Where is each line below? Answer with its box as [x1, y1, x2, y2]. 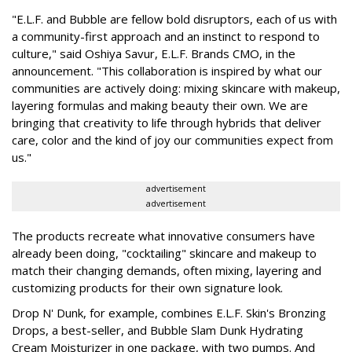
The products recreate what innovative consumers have [12, 228, 315, 244]
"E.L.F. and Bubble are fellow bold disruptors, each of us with [12, 11, 337, 27]
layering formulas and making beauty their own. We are [12, 97, 308, 114]
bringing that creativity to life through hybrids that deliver [12, 115, 321, 131]
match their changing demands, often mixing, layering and [12, 262, 321, 279]
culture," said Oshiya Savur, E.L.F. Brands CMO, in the [12, 46, 295, 62]
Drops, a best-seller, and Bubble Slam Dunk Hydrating [12, 322, 303, 339]
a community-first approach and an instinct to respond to [12, 28, 320, 45]
